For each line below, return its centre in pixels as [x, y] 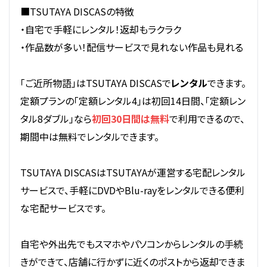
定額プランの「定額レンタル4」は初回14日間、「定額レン [133, 100]
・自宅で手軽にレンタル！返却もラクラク [100, 29]
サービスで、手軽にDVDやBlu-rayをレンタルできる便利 [132, 190]
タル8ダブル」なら [56, 118]
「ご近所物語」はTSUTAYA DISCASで [95, 83]
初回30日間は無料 [130, 118]
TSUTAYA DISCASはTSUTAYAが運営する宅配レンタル [133, 172]
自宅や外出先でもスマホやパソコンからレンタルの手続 [131, 243]
